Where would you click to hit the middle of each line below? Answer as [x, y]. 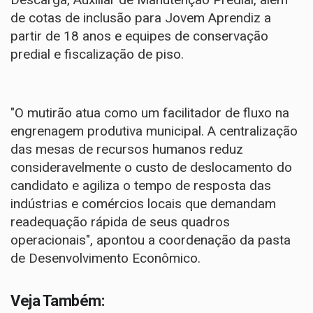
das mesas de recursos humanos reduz [127, 149]
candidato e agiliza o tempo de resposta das [141, 185]
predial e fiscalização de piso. [97, 54]
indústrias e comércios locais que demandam [143, 204]
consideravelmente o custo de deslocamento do [151, 167]
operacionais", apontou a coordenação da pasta [151, 240]
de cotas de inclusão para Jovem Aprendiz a [141, 18]
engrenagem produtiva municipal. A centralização [154, 131]
